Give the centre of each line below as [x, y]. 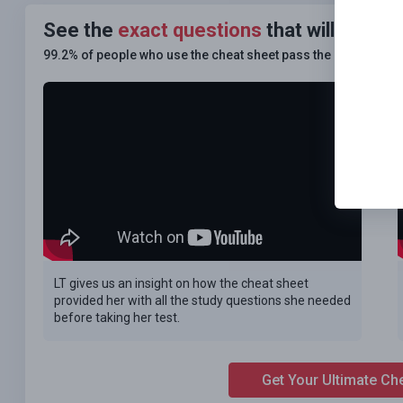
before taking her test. [117, 318]
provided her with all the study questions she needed [202, 301]
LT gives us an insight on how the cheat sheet [181, 284]
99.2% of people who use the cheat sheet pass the [188, 55]
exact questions [190, 31]
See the [81, 31]
